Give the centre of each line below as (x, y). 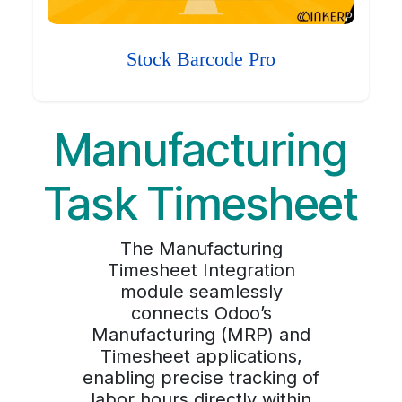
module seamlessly (201, 292)
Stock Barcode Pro (201, 60)
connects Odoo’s (201, 314)
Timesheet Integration (201, 271)
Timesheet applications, (201, 357)
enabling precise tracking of (201, 378)
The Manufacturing (201, 249)
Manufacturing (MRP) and (201, 335)
